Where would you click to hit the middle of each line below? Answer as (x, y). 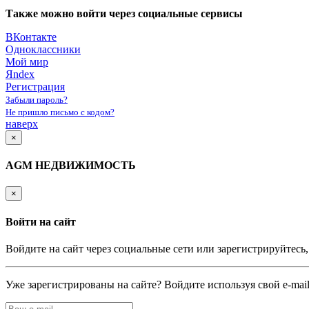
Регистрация (35, 86)
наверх (22, 123)
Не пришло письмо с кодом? (60, 112)
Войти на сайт (41, 221)
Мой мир (27, 61)
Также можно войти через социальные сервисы (124, 13)
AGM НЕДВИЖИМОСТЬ (71, 166)
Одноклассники (43, 49)
